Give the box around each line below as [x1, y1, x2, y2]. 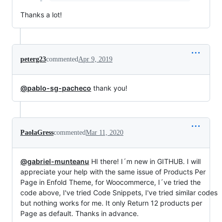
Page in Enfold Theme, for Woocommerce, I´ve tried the [20, 177, 201, 186]
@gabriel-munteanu [20, 157, 89, 166]
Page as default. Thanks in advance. [20, 209, 139, 218]
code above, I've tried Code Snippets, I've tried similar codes [20, 188, 218, 197]
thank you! [91, 83, 127, 92]
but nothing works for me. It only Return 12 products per [20, 198, 202, 207]
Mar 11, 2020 [86, 128, 123, 136]
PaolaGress [20, 128, 54, 136]
